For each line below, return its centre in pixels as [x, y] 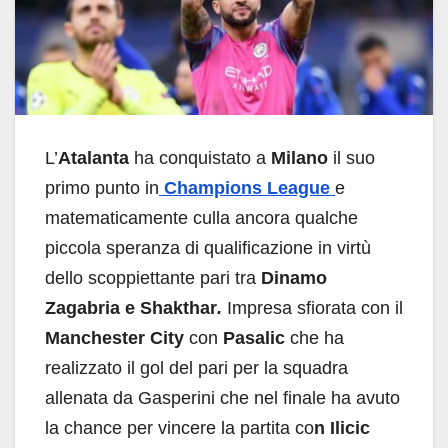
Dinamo [291, 277]
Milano [302, 157]
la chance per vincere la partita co [179, 427]
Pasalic [254, 337]
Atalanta [96, 157]
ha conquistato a [202, 157]
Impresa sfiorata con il [312, 307]
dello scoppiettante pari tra [150, 277]
